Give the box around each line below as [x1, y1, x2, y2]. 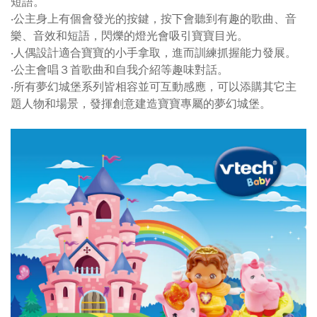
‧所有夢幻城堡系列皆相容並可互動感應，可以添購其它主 [11, 79, 296, 94]
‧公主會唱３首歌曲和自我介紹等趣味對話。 [11, 62, 229, 77]
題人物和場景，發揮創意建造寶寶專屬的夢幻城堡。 [11, 96, 271, 111]
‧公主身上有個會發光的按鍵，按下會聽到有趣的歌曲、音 [11, 11, 296, 26]
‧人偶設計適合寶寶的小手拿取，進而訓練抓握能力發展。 [11, 45, 296, 60]
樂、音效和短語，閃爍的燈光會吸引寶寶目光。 [11, 28, 248, 43]
